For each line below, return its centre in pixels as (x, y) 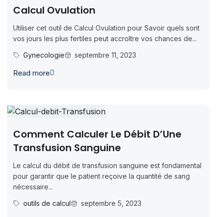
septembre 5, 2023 (111, 203)
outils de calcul (47, 203)
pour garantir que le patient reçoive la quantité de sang (101, 176)
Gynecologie (44, 55)
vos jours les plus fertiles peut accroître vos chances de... (105, 39)
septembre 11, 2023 (105, 55)
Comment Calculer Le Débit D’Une (97, 134)
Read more (31, 73)
